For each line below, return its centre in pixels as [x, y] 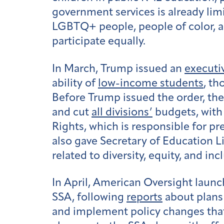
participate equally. [99, 42]
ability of [75, 83]
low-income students [151, 83]
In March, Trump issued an [118, 69]
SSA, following [89, 198]
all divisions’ [122, 112]
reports [144, 198]
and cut [72, 112]
